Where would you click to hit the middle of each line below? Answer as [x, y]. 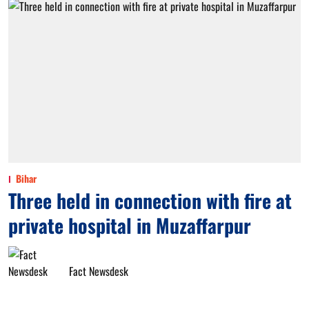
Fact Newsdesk [99, 271]
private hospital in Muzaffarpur [130, 225]
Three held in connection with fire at [150, 200]
